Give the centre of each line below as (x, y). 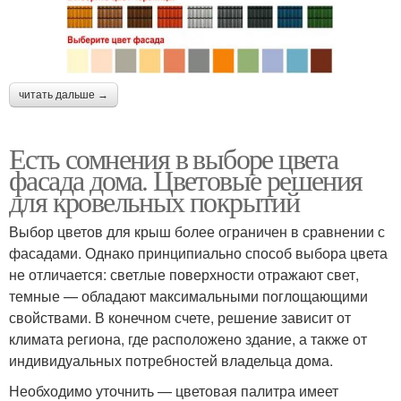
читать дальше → (64, 94)
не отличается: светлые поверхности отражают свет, (184, 274)
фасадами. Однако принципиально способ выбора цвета (198, 252)
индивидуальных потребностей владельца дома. (171, 360)
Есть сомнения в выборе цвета (174, 158)
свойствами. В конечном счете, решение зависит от (180, 317)
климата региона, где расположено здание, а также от (188, 338)
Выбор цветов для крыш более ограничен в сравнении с (197, 231)
